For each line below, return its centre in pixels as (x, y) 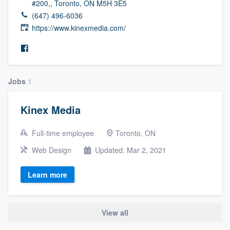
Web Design (51, 150)
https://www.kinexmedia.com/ (79, 27)
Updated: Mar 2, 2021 (130, 150)
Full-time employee (62, 133)
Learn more (47, 174)
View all (115, 213)
